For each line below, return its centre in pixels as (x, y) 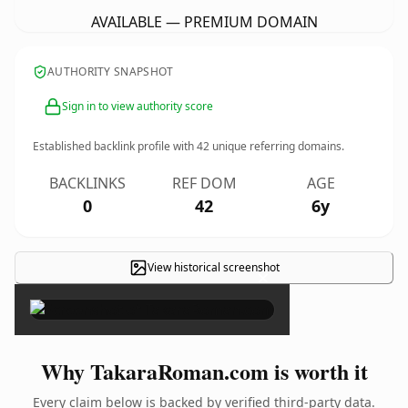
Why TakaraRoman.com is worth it (204, 371)
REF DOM (204, 183)
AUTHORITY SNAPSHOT (111, 71)
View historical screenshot (213, 267)
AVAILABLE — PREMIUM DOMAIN (204, 22)
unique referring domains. (277, 146)
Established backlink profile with (115, 146)
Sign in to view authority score (138, 106)
